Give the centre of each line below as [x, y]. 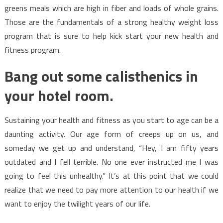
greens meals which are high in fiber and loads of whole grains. [111, 8]
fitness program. [32, 50]
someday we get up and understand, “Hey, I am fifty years [111, 148]
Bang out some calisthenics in [101, 76]
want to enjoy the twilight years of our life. [77, 203]
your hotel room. [59, 95]
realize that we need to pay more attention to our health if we [111, 189]
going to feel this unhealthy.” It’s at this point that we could [111, 175]
